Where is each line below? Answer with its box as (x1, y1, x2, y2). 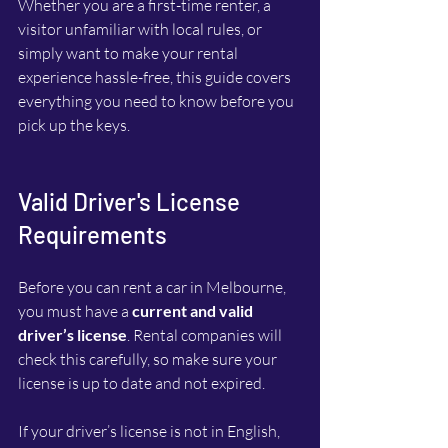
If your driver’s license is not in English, (18, 421, 283, 442)
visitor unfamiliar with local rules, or (18, 19, 265, 40)
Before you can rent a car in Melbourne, (18, 277, 289, 298)
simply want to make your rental (18, 43, 241, 64)
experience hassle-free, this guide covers (18, 67, 294, 88)
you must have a (18, 301, 132, 322)
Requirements (18, 220, 167, 250)
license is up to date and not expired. (18, 373, 265, 394)
